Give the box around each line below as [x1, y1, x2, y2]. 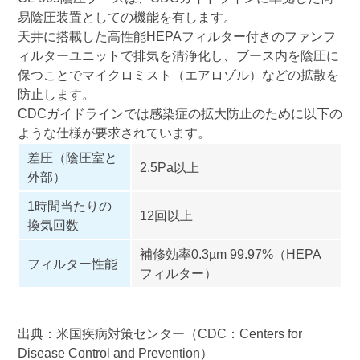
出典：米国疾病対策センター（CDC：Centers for [17, 326, 302, 342]
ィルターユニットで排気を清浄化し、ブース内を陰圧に [17, 48, 339, 63]
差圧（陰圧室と [27, 150, 117, 166]
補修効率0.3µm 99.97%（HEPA [139, 247, 321, 262]
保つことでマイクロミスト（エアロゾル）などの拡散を [17, 67, 339, 83]
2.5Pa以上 [139, 160, 199, 175]
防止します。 [17, 87, 95, 102]
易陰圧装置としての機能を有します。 [17, 10, 236, 25]
